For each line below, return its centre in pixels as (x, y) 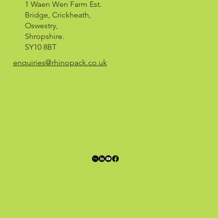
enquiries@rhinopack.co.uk (60, 62)
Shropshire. (44, 36)
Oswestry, (41, 26)
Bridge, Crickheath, (58, 15)
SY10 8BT (40, 47)
